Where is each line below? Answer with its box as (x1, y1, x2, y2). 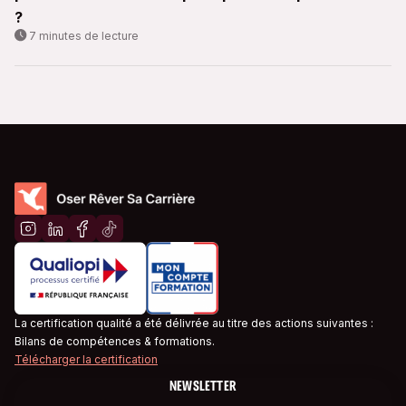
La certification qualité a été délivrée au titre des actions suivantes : (14, 316, 373, 331)
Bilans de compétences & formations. (14, 334, 215, 349)
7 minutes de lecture (29, 29, 139, 43)
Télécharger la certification (14, 353, 158, 367)
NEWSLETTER (169, 377, 237, 395)
